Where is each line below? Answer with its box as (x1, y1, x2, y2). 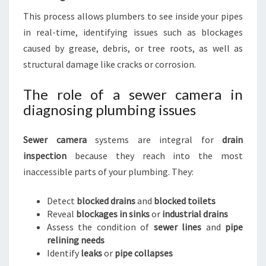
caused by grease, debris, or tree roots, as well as (23, 42, 243, 54)
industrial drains (162, 208, 228, 220)
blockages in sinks (76, 208, 150, 220)
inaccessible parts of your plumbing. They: (23, 166, 194, 178)
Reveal (47, 208, 76, 220)
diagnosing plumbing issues (23, 101, 196, 118)
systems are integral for (86, 134, 222, 145)
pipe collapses (115, 247, 173, 259)
